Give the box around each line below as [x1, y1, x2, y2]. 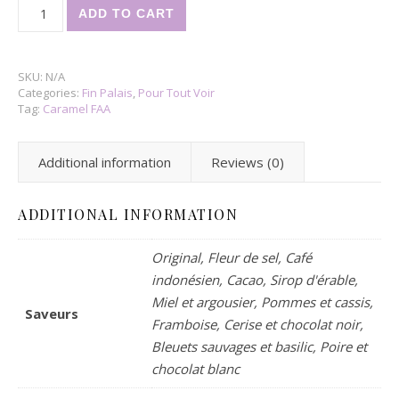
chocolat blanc [151, 360, 240, 378]
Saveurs [25, 305, 78, 322]
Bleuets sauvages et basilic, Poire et [151, 338, 367, 355]
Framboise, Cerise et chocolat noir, [151, 315, 363, 333]
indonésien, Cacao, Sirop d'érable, [151, 271, 358, 289]
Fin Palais [82, 85, 133, 101]
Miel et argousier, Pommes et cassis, [151, 293, 373, 311]
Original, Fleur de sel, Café [151, 248, 312, 266]
